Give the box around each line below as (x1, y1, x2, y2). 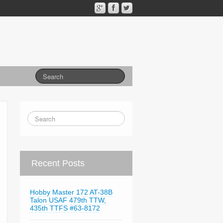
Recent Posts (31, 158, 85, 168)
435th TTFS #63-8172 (29, 204, 100, 212)
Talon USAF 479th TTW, (29, 196, 106, 204)
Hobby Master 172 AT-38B (29, 188, 112, 196)
